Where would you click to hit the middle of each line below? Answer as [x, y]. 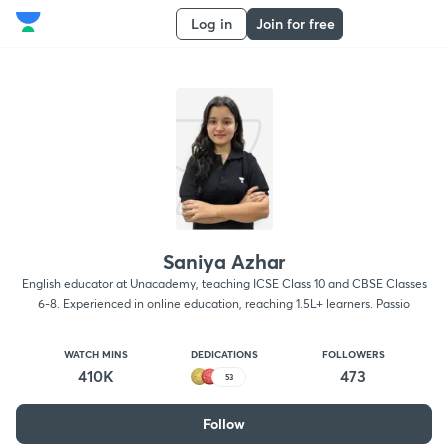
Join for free [295, 23]
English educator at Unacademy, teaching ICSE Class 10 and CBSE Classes [224, 284]
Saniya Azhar [224, 262]
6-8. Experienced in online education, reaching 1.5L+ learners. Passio [224, 304]
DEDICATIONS [224, 354]
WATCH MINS [95, 354]
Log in [211, 23]
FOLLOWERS [353, 354]
